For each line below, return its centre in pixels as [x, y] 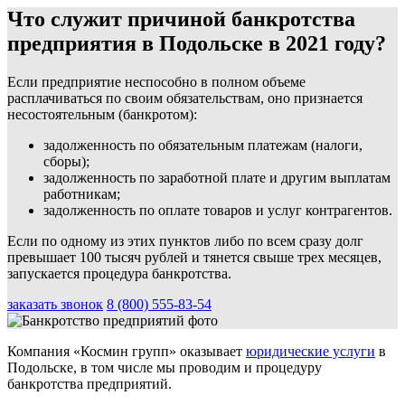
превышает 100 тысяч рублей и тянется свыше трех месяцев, [194, 257]
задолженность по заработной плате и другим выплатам [217, 177]
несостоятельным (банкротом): [102, 114]
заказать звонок [55, 304]
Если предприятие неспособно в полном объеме [156, 81]
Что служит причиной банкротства [181, 19]
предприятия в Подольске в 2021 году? [197, 43]
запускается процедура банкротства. [119, 273]
